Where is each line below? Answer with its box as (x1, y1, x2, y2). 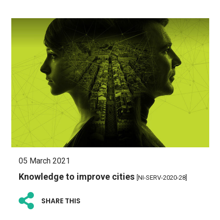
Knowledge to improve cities (18, 171, 137, 182)
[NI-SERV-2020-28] (136, 173, 187, 181)
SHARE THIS (41, 196, 81, 206)
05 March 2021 (18, 156, 70, 165)
